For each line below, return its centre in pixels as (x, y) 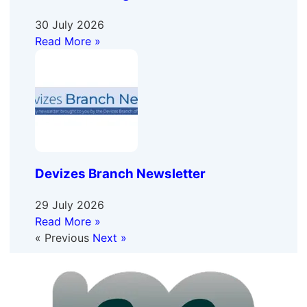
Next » (109, 237)
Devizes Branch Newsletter (120, 174)
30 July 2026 (69, 24)
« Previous (62, 237)
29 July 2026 (69, 205)
